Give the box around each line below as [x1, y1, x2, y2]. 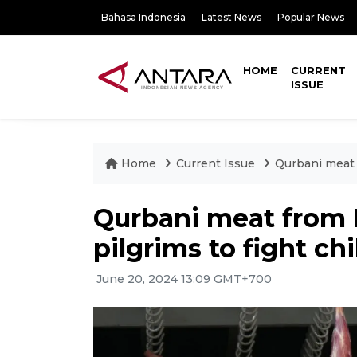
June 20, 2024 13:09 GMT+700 [93, 272, 272, 286]
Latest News [202, 11, 261, 23]
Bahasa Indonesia [101, 11, 186, 23]
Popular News [277, 11, 344, 23]
